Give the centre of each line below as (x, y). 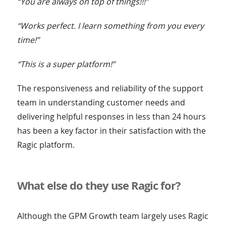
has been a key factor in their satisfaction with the (111, 131)
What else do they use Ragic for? (99, 185)
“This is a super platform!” (66, 64)
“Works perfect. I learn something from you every (110, 26)
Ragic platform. (46, 145)
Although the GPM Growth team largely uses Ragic (112, 216)
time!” (28, 40)
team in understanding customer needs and (101, 103)
